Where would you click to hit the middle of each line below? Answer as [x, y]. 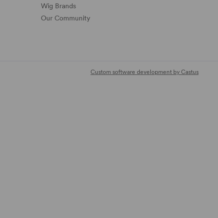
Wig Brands [58, 6]
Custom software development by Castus [145, 72]
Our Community [66, 18]
